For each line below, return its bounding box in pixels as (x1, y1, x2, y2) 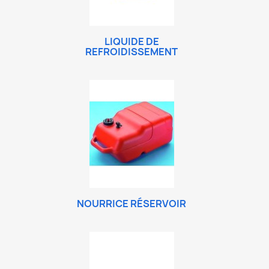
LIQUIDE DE (104, 35, 159, 48)
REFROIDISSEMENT (85, 45, 178, 58)
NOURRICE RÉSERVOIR (77, 197, 186, 210)
